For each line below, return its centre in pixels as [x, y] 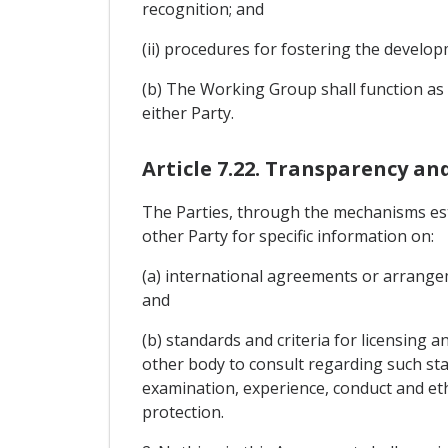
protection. [182, 411]
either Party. [187, 112]
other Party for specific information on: [287, 235]
